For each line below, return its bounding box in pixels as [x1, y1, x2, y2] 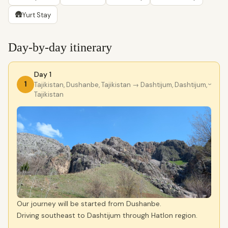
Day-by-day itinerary [8, 41, 112, 54]
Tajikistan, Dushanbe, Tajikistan [34, 80, 131, 89]
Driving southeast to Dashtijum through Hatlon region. [17, 211, 197, 220]
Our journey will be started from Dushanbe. [17, 199, 161, 208]
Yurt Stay [22, 10, 51, 19]
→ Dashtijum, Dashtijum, [131, 80, 207, 89]
